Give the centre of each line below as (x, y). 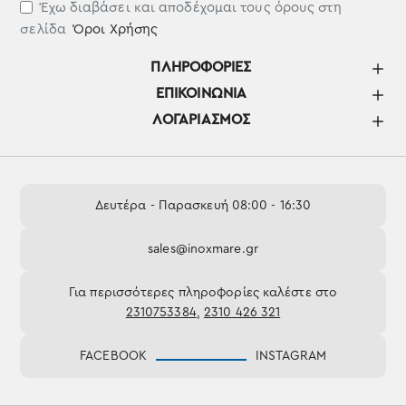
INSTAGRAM (290, 356)
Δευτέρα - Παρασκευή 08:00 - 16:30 (203, 206)
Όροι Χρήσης (116, 29)
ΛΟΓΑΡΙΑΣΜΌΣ (201, 120)
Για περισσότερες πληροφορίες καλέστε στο (203, 293)
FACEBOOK (113, 356)
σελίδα (45, 29)
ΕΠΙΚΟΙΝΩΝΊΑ (201, 93)
